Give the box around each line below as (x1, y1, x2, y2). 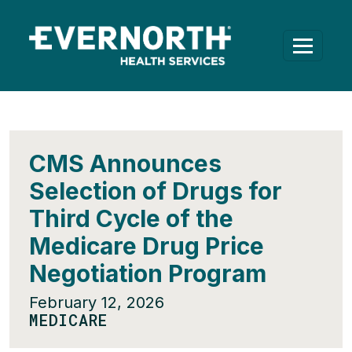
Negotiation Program (29, 259, 266, 288)
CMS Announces (29, 149, 222, 178)
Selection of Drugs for (29, 177, 282, 205)
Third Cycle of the (29, 204, 233, 233)
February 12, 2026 (29, 293, 164, 312)
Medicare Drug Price (29, 232, 264, 260)
